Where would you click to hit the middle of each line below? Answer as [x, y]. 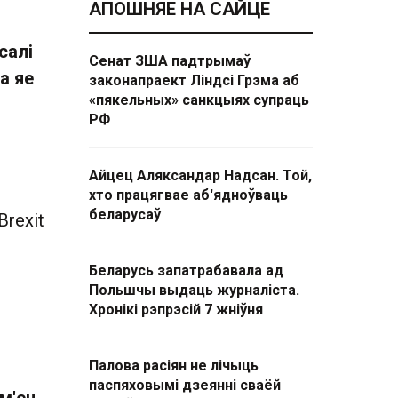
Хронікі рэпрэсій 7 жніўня [176, 310]
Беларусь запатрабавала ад [186, 271]
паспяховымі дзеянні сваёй [185, 385]
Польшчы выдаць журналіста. [194, 290]
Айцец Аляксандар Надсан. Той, [200, 175]
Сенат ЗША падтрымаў [170, 61]
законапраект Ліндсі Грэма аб [194, 80]
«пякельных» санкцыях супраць [199, 100]
